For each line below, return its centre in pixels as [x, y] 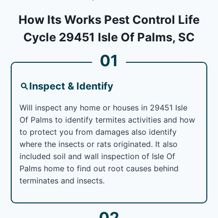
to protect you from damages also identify [98, 132]
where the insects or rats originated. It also [99, 144]
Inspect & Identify [72, 86]
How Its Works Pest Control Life [109, 19]
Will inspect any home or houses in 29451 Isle [104, 107]
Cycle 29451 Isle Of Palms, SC [109, 37]
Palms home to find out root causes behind [99, 168]
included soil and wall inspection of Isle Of [98, 156]
